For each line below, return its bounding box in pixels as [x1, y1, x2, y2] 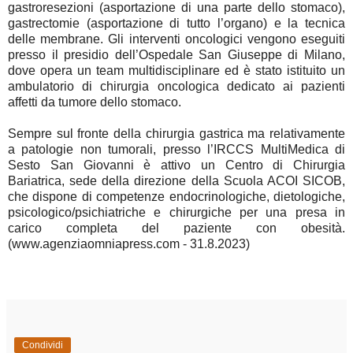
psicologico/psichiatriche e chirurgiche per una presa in [8, 205, 345, 219]
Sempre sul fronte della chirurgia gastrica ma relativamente [8, 126, 345, 140]
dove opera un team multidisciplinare [8, 63, 225, 77]
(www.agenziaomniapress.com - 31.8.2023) [8, 236, 250, 251]
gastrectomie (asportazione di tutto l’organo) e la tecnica [8, 16, 345, 30]
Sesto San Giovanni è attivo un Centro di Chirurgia [8, 158, 345, 172]
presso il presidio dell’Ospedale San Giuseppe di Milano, [8, 47, 345, 61]
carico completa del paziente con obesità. [8, 221, 345, 235]
